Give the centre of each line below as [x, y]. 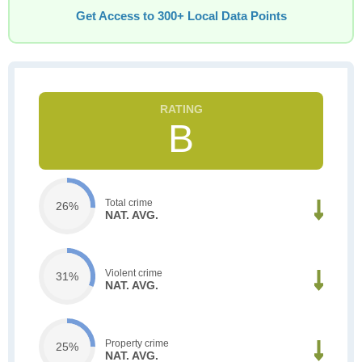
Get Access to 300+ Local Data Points [181, 16]
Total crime [129, 202]
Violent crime [134, 273]
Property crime [137, 343]
